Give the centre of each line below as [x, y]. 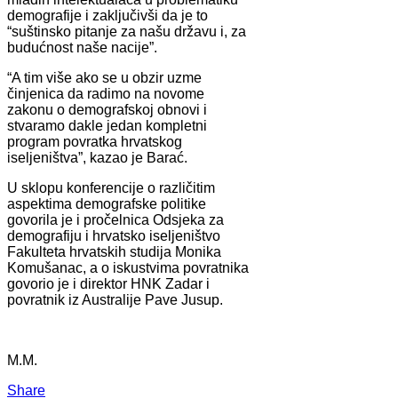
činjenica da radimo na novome [106, 93]
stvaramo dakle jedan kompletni [107, 125]
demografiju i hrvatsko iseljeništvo [114, 235]
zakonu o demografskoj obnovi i [107, 109]
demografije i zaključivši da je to [107, 15]
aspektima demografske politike [107, 203]
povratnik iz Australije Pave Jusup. [115, 299]
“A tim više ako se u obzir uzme [104, 77]
